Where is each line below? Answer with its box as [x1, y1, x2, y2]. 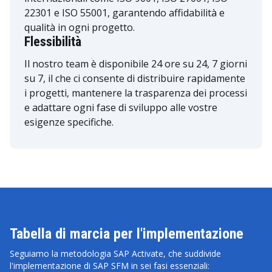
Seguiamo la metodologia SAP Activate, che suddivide [10, 248, 221, 259]
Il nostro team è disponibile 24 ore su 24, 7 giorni [24, 57, 247, 70]
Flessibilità [24, 34, 81, 49]
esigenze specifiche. [24, 115, 114, 129]
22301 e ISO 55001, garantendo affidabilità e [24, 6, 225, 19]
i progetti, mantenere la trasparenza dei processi [24, 86, 247, 100]
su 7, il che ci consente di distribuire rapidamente [24, 72, 245, 85]
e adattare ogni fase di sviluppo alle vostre [24, 101, 217, 114]
